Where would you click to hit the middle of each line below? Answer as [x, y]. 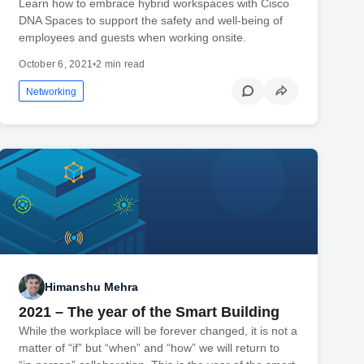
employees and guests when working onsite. [133, 37]
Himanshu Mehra [92, 286]
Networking [52, 91]
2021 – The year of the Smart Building [149, 312]
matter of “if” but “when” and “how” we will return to [149, 348]
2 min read [121, 64]
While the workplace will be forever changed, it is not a [158, 331]
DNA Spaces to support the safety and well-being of [151, 20]
